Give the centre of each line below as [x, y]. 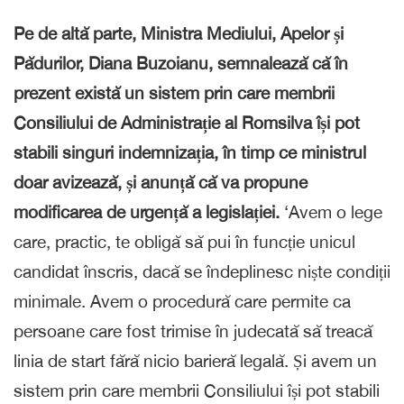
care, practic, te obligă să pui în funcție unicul [184, 241]
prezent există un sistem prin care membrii [174, 92]
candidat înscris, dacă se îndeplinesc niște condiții [202, 271]
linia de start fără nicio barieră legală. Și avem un [195, 360]
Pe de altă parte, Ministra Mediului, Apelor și [179, 33]
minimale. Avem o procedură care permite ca [182, 301]
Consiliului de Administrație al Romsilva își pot [187, 122]
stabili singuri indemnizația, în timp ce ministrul [190, 152]
